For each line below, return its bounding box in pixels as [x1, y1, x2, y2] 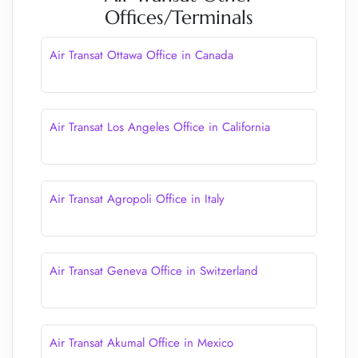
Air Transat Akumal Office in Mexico [50, 334, 233, 352]
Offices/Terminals [105, 6, 253, 30]
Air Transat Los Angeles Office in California [50, 118, 270, 136]
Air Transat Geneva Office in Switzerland [50, 262, 258, 280]
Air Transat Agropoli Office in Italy [50, 190, 225, 208]
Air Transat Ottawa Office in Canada [50, 46, 233, 64]
